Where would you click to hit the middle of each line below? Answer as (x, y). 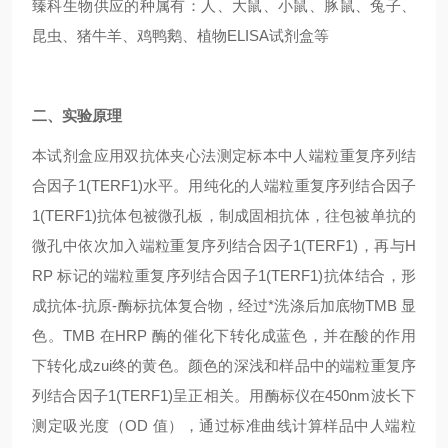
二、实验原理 (77, 115)
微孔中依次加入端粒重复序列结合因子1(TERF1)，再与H (224, 245)
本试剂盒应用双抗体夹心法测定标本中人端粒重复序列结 (224, 155)
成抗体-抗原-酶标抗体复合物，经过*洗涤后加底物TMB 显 (224, 305)
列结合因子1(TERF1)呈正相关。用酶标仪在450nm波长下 (224, 395)
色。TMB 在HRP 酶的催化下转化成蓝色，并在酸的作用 (224, 335)
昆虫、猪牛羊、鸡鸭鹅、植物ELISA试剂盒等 (180, 35)
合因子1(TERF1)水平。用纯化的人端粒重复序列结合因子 (224, 185)
